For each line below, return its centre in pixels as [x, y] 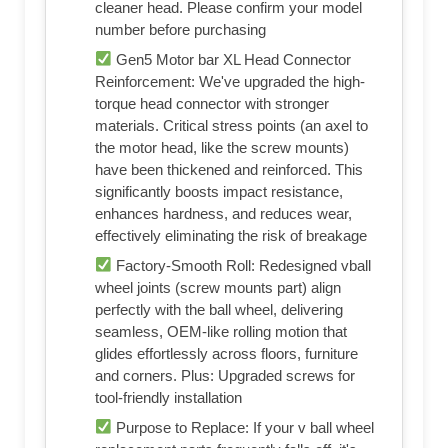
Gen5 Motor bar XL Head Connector [232, 59]
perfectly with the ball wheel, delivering [219, 309]
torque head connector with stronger [212, 103]
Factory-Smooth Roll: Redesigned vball [242, 265]
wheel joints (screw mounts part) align [218, 287]
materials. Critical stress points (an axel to [231, 125]
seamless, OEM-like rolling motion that [221, 331]
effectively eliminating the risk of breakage [231, 235]
